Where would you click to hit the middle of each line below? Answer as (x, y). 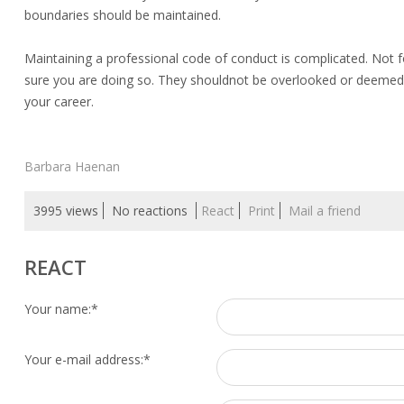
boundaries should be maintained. (123, 15)
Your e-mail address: (84, 359)
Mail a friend (325, 211)
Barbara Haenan (72, 166)
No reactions (151, 211)
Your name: (58, 309)
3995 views (66, 211)
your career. (59, 101)
